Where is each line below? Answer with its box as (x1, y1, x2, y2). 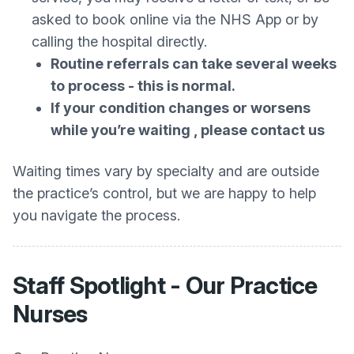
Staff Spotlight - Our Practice (13, 271, 318, 299)
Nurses (13, 299, 88, 328)
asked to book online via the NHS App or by (32, 11, 318, 28)
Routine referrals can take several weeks (51, 55, 337, 72)
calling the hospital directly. (32, 33, 207, 50)
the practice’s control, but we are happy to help (13, 185, 316, 201)
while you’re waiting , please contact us (51, 122, 325, 138)
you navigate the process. (13, 207, 180, 224)
